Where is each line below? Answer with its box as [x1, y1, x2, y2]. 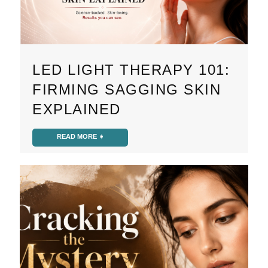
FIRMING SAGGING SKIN [32, 81, 221, 98]
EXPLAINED [32, 100, 121, 117]
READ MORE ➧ [56, 132, 104, 140]
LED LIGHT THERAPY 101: [32, 61, 230, 78]
